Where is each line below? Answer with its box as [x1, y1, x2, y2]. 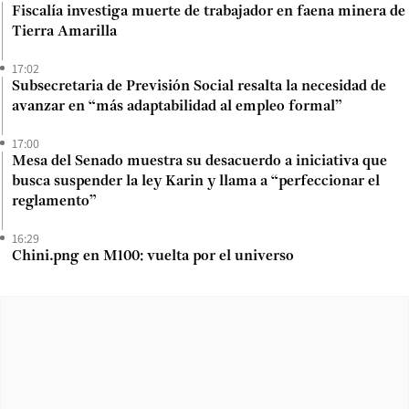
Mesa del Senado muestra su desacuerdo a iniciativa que [12, 153, 387, 169]
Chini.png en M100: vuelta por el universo [12, 248, 294, 264]
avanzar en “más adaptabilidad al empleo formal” [12, 99, 342, 114]
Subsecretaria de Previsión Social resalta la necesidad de [12, 79, 386, 94]
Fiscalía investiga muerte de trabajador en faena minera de [12, 4, 405, 19]
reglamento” [12, 194, 97, 209]
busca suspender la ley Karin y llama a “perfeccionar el [12, 173, 380, 189]
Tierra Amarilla [12, 24, 117, 39]
